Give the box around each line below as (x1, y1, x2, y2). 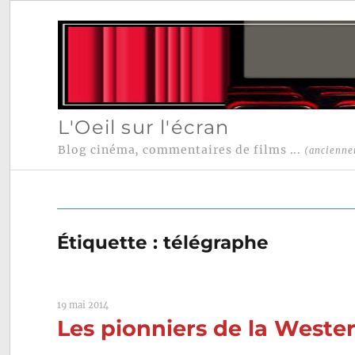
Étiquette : (57, 231, 164, 254)
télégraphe (163, 231, 269, 254)
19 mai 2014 (57, 300, 109, 311)
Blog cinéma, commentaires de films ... (57, 143, 305, 158)
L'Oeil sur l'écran (57, 115, 230, 139)
